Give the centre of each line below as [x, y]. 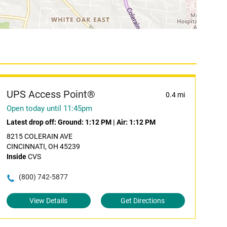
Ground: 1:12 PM [84, 122]
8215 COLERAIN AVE [39, 136]
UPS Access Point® [51, 94]
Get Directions [143, 201]
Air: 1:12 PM [136, 122]
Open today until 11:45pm [49, 108]
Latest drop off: [32, 122]
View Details [49, 201]
